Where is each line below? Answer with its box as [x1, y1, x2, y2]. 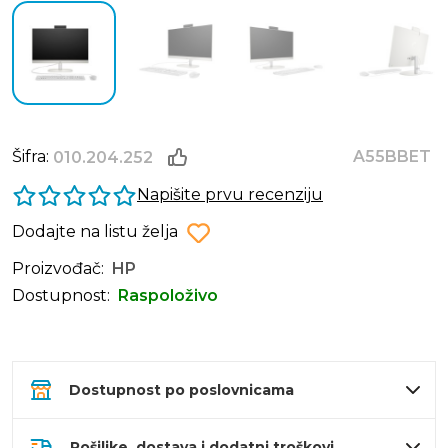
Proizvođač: [12, 259, 104, 279]
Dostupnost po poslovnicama [69, 381, 294, 400]
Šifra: [12, 147, 53, 167]
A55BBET [352, 147, 431, 167]
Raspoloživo [118, 286, 218, 306]
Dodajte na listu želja [12, 222, 178, 242]
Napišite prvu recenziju [137, 185, 323, 205]
